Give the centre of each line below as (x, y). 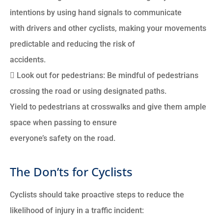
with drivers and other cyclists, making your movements (108, 28)
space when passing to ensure (63, 122)
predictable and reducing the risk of (72, 44)
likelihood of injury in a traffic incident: (77, 210)
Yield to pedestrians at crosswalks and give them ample (108, 107)
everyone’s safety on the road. (63, 138)
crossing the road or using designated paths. (88, 91)
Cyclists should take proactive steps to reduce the (97, 194)
